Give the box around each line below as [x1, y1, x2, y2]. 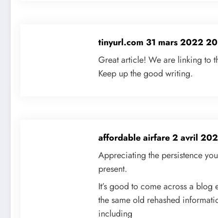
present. [98, 163, 127, 176]
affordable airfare [98, 131, 172, 145]
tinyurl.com [98, 36, 146, 49]
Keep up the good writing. [98, 67, 193, 80]
